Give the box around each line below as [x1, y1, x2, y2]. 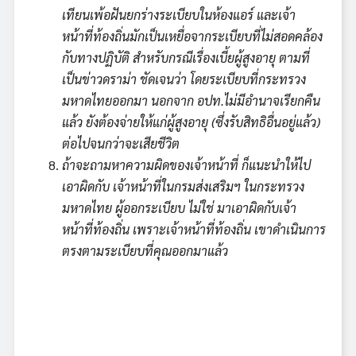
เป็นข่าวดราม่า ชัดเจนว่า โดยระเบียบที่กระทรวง [62, 70, 306, 87]
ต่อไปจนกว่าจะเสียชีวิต [62, 134, 180, 152]
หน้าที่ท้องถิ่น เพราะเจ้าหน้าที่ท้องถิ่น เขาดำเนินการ [62, 220, 326, 238]
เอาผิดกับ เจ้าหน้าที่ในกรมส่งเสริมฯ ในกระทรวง [62, 177, 304, 195]
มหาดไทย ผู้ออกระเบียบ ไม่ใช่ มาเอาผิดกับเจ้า [62, 199, 296, 216]
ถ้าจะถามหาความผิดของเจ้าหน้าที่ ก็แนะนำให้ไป [62, 156, 311, 173]
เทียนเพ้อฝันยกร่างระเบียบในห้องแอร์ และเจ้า [62, 6, 296, 23]
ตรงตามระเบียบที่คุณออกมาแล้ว [62, 242, 228, 259]
